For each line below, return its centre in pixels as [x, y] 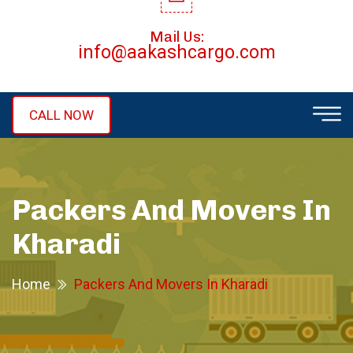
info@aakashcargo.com [176, 52]
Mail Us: [176, 37]
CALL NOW [61, 115]
